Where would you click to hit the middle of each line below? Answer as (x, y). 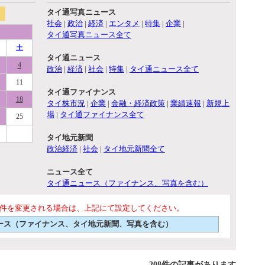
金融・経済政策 (138, 103)
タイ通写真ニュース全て (89, 35)
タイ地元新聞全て (134, 149)
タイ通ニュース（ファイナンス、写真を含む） (127, 183)
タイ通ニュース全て (164, 69)
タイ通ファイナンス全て (102, 114)
